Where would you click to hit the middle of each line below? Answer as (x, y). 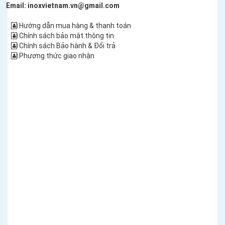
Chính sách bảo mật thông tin (66, 35)
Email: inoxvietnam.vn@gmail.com (63, 5)
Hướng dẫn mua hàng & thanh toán (74, 25)
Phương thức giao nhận (56, 55)
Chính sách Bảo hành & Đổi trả (67, 45)
